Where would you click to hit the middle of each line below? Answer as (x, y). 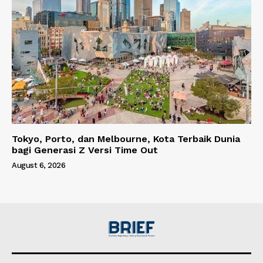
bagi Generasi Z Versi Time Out (85, 150)
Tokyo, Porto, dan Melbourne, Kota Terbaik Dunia (126, 139)
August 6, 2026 (38, 165)
